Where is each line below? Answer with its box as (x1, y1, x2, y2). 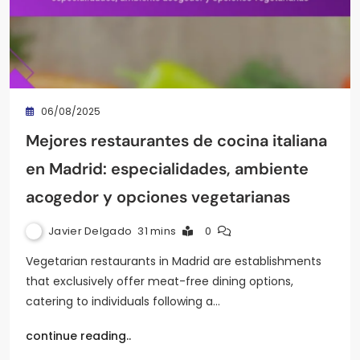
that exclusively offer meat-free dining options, (26, 272, 293, 289)
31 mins (137, 223, 177, 239)
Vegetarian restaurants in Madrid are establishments (26, 252, 321, 269)
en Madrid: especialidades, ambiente (26, 157, 309, 179)
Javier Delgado (48, 223, 133, 239)
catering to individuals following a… (26, 292, 220, 309)
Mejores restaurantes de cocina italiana (26, 129, 327, 151)
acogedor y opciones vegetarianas (26, 186, 290, 207)
